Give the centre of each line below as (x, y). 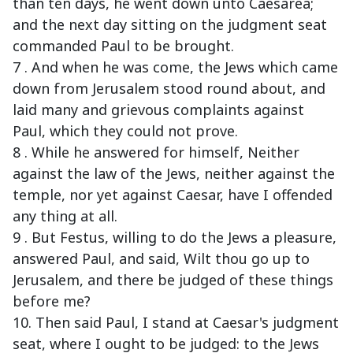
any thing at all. (65, 216)
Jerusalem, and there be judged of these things (173, 280)
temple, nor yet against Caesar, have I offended (173, 195)
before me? (52, 301)
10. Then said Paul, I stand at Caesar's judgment (176, 323)
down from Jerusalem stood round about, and (169, 89)
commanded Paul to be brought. (123, 46)
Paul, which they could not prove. (125, 131)
